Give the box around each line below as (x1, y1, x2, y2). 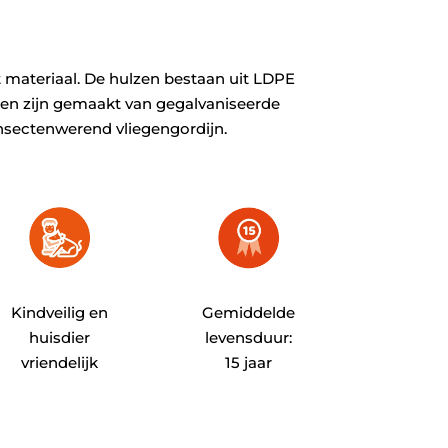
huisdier (28, 328, 90, 348)
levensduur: (205, 328, 293, 348)
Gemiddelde (202, 303, 296, 323)
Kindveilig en (10, 303, 108, 323)
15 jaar (225, 353, 273, 373)
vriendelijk (20, 353, 98, 373)
